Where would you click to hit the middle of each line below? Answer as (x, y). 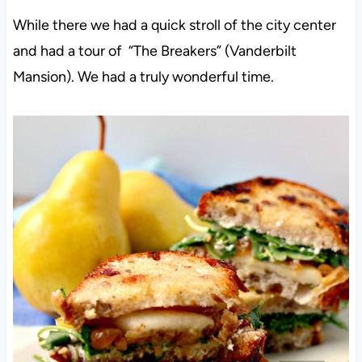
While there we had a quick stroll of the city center (174, 25)
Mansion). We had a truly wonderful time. (143, 77)
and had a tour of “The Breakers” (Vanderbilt (154, 51)
